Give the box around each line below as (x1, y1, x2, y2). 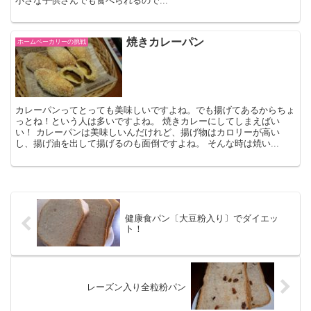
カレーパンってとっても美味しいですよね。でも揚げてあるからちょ (15, 105, 296, 116)
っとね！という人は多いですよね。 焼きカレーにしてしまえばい (15, 116, 280, 127)
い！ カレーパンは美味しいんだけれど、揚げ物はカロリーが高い (15, 127, 280, 138)
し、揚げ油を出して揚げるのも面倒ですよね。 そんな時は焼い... (15, 138, 280, 149)
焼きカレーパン (126, 35, 205, 48)
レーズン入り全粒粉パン (87, 281, 187, 292)
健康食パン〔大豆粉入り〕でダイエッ (124, 213, 278, 224)
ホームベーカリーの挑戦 (17, 37, 87, 45)
